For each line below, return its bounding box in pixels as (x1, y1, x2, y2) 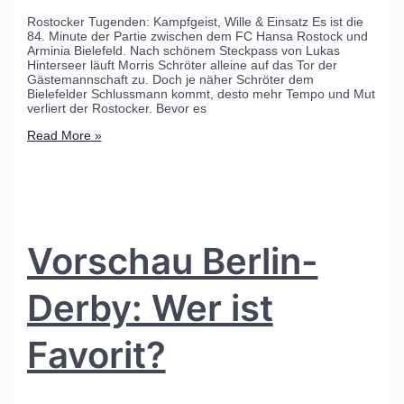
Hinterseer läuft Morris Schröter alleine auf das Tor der (26, 58, 337, 73)
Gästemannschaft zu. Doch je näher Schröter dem (26, 72, 314, 87)
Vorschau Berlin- (26, 238, 318, 283)
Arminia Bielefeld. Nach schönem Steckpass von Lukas (26, 43, 340, 59)
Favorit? (26, 332, 166, 377)
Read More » (26, 128, 102, 143)
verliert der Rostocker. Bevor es (26, 101, 207, 116)
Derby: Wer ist (26, 285, 273, 330)
